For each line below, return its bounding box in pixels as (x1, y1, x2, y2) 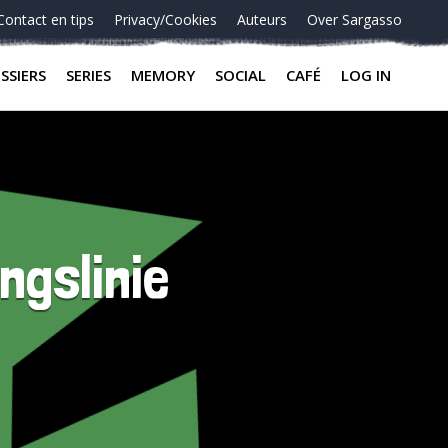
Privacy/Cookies (114, 10, 217, 29)
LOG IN (341, 65, 391, 85)
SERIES (66, 65, 111, 85)
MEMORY (131, 65, 195, 85)
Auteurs (237, 10, 287, 29)
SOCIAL (215, 65, 266, 85)
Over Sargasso (307, 10, 402, 29)
